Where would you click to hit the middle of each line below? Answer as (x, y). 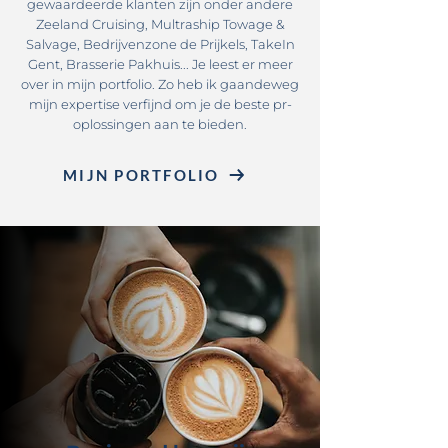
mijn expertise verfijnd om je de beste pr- (160, 104)
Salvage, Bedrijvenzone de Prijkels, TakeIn (160, 44)
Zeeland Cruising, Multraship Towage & (160, 24)
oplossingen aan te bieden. (160, 124)
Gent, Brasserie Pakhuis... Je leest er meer (160, 64)
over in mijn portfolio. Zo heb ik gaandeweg (160, 84)
